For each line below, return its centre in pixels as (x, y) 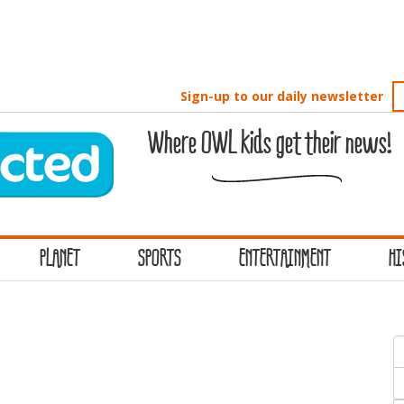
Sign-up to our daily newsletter (282, 96)
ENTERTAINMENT (285, 260)
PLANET (60, 260)
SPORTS (160, 260)
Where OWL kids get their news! (270, 144)
